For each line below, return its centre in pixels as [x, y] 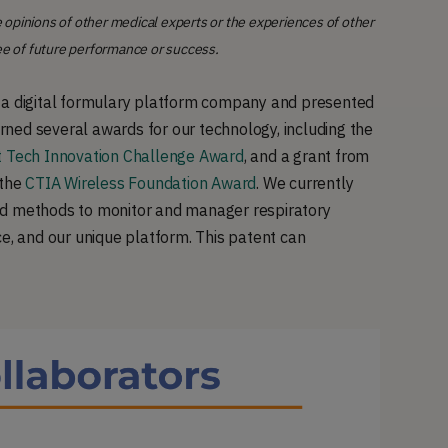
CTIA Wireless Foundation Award [141, 183]
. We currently [305, 183]
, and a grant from [306, 156]
